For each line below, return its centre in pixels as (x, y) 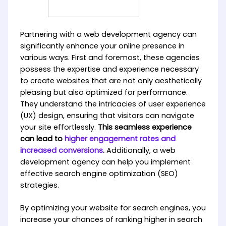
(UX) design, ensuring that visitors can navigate (107, 116)
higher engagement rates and (120, 139)
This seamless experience (144, 127)
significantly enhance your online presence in (102, 46)
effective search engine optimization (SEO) (99, 174)
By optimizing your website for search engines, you (113, 208)
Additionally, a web (140, 151)
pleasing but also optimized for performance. (104, 93)
